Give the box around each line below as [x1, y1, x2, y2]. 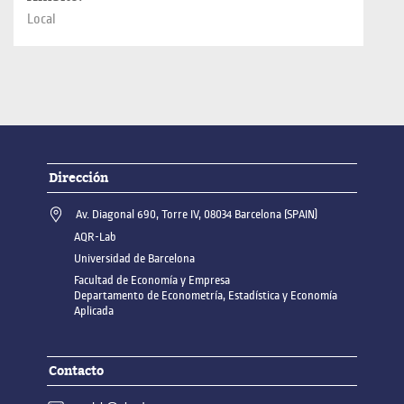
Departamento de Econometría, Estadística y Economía [74, 289, 338, 302]
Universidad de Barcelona [74, 252, 196, 265]
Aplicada [74, 304, 115, 317]
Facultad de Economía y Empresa [74, 273, 231, 287]
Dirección [49, 169, 109, 186]
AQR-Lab [74, 230, 117, 243]
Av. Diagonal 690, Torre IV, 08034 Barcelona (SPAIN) [76, 207, 318, 221]
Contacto [49, 362, 105, 379]
